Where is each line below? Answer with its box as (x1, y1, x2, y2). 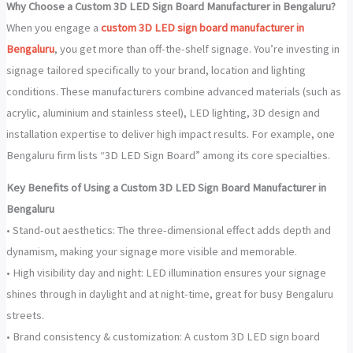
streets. (6, 308, 44, 323)
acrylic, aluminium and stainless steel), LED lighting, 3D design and (6, 105, 320, 120)
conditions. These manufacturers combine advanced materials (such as (6, 84, 341, 98)
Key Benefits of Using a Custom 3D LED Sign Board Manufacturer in (6, 180, 326, 195)
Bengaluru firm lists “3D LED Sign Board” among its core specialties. (6, 147, 330, 162)
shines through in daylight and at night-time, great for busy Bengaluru (6, 287, 333, 302)
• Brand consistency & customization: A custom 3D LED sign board (6, 329, 320, 344)
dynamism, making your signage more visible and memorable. (6, 244, 297, 259)
